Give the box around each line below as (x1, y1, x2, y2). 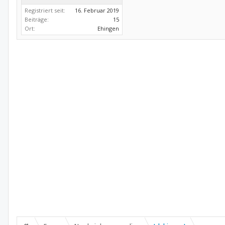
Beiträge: (25, 16, 49, 23)
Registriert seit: (25, 7, 65, 14)
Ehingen (97, 25, 119, 32)
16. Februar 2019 (75, 7, 119, 14)
